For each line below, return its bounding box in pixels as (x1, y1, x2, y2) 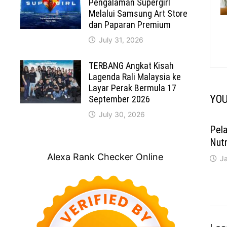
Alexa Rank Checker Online (47, 152, 163, 163)
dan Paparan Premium (89, 19, 171, 30)
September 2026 (89, 94, 150, 105)
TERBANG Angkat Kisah (89, 60, 174, 71)
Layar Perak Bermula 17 (89, 83, 177, 94)
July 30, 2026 (99, 110, 145, 119)
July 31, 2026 (99, 35, 144, 45)
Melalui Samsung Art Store (89, 8, 188, 19)
